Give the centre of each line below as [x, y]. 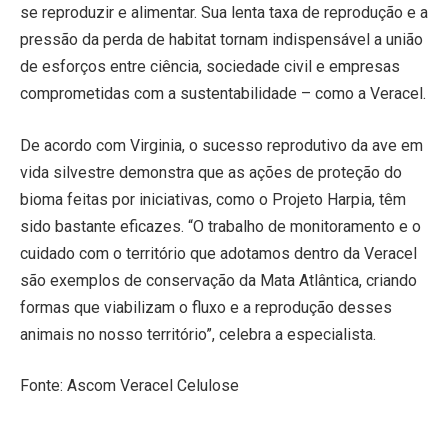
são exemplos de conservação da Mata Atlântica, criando [218, 280]
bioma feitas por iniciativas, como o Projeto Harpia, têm [213, 199]
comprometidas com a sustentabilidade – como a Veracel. [223, 93]
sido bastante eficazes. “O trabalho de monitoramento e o [220, 226]
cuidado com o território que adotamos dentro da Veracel [218, 253]
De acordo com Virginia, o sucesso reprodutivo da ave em [221, 145]
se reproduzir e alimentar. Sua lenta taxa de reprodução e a [224, 12]
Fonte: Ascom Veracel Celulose [129, 386]
